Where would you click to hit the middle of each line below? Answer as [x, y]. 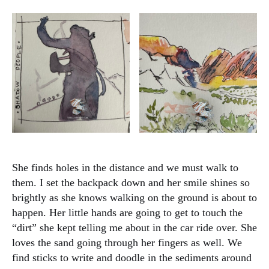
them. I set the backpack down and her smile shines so [131, 183]
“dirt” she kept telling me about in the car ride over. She [134, 228]
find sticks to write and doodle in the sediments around [132, 258]
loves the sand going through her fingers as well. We [127, 243]
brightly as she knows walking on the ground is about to [134, 198]
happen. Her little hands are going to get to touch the [127, 213]
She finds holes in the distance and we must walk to [125, 168]
